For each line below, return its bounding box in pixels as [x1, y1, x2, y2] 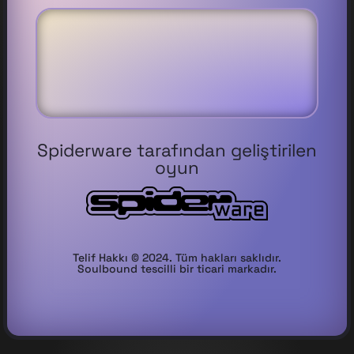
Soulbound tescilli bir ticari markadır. [77, 261, 277, 276]
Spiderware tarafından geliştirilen [37, 139, 317, 163]
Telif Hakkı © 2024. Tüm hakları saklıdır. [73, 250, 281, 265]
